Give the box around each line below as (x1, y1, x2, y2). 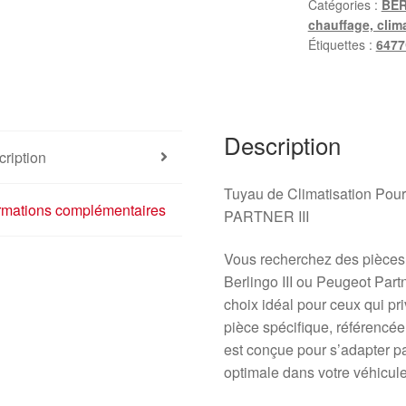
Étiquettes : (307, 35, 376, 54)
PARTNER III (224, 205, 310, 227)
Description (224, 127, 342, 161)
